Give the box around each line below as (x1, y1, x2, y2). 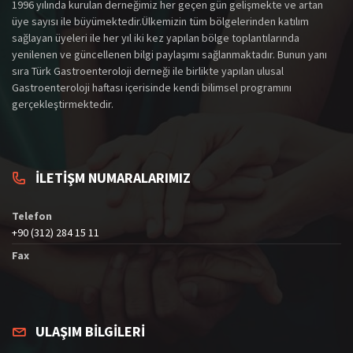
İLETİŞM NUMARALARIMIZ (35, 168, 191, 187)
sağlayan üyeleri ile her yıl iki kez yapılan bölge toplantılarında (12, 30, 299, 45)
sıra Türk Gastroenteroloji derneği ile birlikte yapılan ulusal (12, 63, 284, 78)
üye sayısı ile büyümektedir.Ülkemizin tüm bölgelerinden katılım (12, 13, 309, 28)
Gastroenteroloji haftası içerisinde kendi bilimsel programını (12, 80, 292, 95)
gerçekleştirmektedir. (12, 96, 113, 111)
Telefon (12, 208, 52, 223)
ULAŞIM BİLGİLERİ (35, 321, 145, 340)
